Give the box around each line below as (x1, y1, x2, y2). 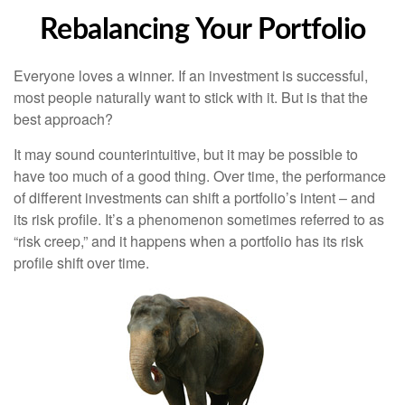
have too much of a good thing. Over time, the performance (14, 165, 386, 186)
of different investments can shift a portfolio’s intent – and (14, 187, 375, 208)
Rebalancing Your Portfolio (39, 15, 366, 44)
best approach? (14, 108, 113, 129)
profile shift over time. (14, 252, 149, 273)
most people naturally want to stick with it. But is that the (14, 87, 368, 108)
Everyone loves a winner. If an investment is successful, (14, 65, 368, 86)
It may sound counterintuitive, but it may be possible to (14, 144, 358, 165)
